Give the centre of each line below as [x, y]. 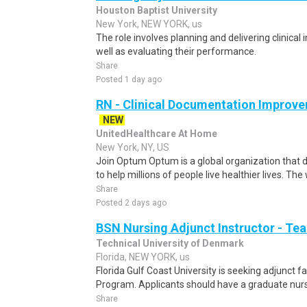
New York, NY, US [133, 147]
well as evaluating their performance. [176, 51]
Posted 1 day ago [129, 79]
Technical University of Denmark [170, 243]
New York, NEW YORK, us [149, 24]
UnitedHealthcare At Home [157, 134]
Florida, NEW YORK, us [143, 257]
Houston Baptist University [157, 10]
